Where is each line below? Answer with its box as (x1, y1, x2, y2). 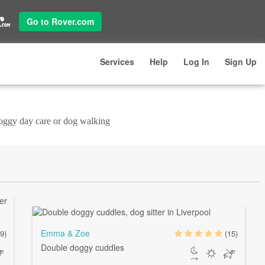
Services (99, 56, 134, 67)
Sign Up (224, 56, 257, 67)
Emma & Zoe (40, 227, 90, 239)
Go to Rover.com (26, 15, 94, 27)
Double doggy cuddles (40, 241, 124, 253)
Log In (183, 56, 209, 67)
